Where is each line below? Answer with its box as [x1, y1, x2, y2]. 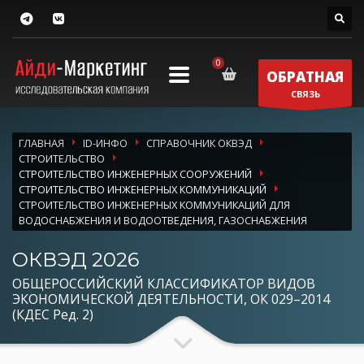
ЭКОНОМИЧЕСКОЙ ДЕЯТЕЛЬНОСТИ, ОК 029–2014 [12, 289, 330, 308]
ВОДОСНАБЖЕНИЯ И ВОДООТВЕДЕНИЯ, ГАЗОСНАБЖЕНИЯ [19, 212, 307, 227]
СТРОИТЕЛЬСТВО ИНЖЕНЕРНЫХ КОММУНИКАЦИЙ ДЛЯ [19, 197, 290, 212]
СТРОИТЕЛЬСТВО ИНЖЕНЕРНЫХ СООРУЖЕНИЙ [19, 166, 252, 181]
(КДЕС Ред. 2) [12, 305, 93, 323]
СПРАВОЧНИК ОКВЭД [146, 135, 252, 150]
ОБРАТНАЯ [266, 67, 344, 86]
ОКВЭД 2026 [12, 247, 139, 271]
